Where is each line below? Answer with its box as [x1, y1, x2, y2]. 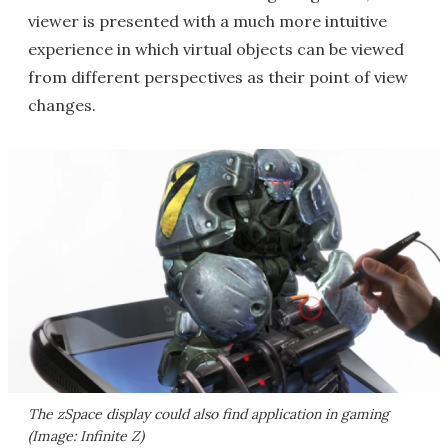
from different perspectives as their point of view [28, 67, 408, 87]
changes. [28, 95, 96, 115]
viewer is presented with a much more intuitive [28, 11, 387, 31]
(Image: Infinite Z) [28, 426, 144, 445]
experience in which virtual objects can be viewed [28, 39, 404, 59]
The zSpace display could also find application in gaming [28, 404, 389, 423]
